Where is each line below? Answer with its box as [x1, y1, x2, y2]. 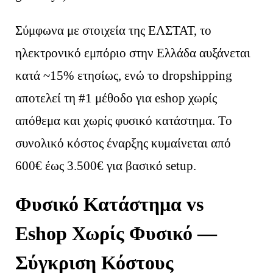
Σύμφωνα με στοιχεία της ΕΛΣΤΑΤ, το [15, 23, 212, 38]
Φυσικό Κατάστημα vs [15, 194, 204, 216]
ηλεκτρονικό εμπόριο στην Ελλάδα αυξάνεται [15, 46, 251, 61]
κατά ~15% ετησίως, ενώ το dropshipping [15, 68, 233, 83]
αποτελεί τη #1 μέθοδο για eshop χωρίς [15, 91, 218, 106]
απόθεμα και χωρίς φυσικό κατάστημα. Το [15, 113, 233, 129]
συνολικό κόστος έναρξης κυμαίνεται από [15, 136, 232, 151]
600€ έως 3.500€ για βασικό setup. [15, 158, 197, 174]
